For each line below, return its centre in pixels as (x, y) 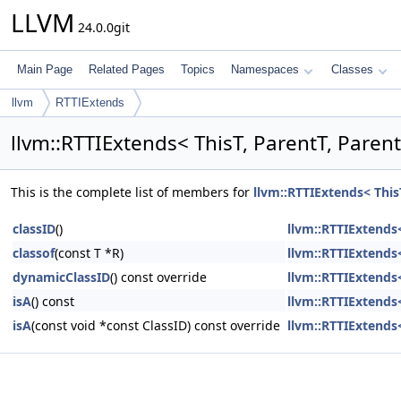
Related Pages (127, 69)
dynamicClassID (61, 277)
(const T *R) (89, 253)
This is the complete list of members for (132, 192)
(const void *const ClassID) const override (156, 325)
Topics (198, 69)
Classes (352, 69)
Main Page (45, 69)
